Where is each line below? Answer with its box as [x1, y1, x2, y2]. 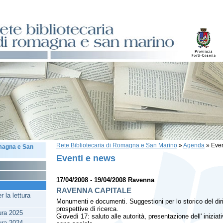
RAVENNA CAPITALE [56, 186, 131, 195]
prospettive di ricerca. [56, 205, 118, 213]
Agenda [183, 142, 205, 148]
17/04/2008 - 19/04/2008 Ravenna [56, 176, 154, 184]
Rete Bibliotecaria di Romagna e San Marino [56, 142, 177, 148]
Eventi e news [56, 153, 115, 163]
